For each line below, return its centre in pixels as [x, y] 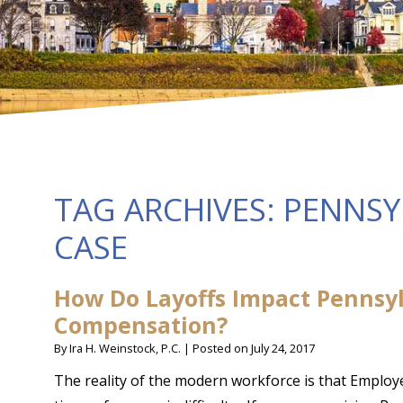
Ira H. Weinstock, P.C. [125, 348]
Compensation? [141, 325]
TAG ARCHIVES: [169, 209]
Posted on [222, 348]
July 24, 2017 [283, 348]
